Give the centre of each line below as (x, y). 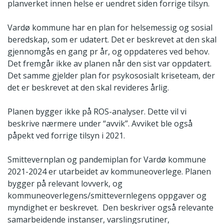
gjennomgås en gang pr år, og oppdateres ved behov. (108, 52)
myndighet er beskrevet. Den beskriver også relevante (110, 208)
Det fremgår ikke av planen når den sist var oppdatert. (109, 64)
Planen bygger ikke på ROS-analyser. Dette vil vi (97, 112)
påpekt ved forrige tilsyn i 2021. (67, 136)
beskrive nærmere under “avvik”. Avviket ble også (100, 124)
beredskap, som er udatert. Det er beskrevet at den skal (112, 40)
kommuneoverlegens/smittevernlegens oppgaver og (107, 196)
